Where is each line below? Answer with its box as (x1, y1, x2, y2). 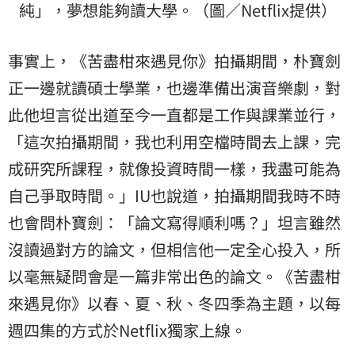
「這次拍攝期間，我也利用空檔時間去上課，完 (8, 130, 341, 154)
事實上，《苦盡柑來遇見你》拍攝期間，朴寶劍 (8, 49, 341, 73)
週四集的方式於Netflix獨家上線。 (8, 319, 246, 342)
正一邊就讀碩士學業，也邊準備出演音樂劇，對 (8, 76, 341, 100)
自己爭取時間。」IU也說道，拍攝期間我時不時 (8, 184, 341, 208)
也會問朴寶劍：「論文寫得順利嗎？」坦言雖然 (8, 211, 341, 235)
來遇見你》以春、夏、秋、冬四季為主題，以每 (8, 292, 341, 315)
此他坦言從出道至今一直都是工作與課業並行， (8, 103, 341, 127)
